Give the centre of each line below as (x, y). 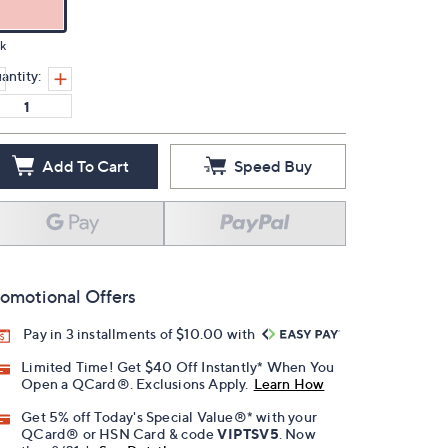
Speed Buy (273, 166)
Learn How (289, 384)
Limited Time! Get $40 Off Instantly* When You (178, 367)
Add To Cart (85, 166)
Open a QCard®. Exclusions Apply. (135, 384)
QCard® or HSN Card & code (119, 434)
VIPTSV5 (248, 434)
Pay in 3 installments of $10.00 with (141, 333)
